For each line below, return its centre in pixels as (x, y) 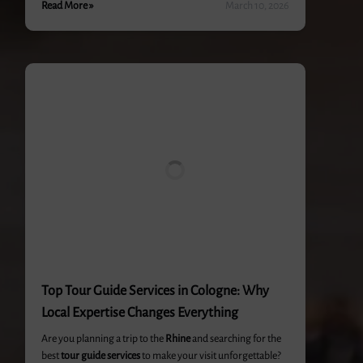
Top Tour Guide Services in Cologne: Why (155, 291)
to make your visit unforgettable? (210, 356)
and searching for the (235, 339)
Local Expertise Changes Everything (139, 313)
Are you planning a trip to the (103, 339)
